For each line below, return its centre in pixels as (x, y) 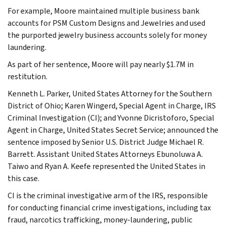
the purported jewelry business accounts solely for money (107, 35)
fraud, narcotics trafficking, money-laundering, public (100, 219)
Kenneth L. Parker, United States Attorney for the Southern (110, 93)
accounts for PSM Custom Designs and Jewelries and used (106, 23)
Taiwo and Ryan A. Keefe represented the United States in (106, 166)
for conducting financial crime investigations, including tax (109, 207)
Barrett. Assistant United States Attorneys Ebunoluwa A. (105, 154)
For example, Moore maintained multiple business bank (103, 11)
